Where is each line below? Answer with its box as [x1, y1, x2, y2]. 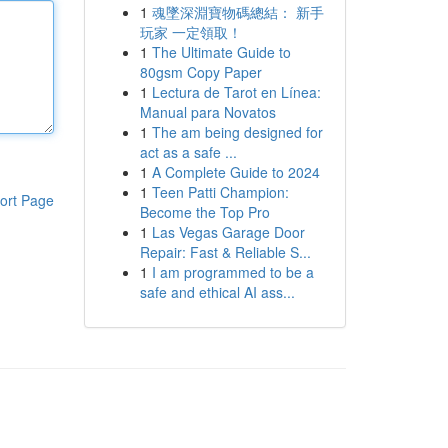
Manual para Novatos [139, 102, 276, 122]
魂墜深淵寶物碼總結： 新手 [151, 2, 324, 22]
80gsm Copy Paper [139, 62, 262, 82]
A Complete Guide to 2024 [151, 162, 320, 182]
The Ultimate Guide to [151, 42, 291, 62]
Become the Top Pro [139, 202, 270, 222]
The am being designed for [151, 122, 323, 142]
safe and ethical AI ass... [139, 282, 295, 302]
